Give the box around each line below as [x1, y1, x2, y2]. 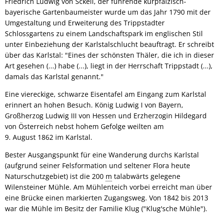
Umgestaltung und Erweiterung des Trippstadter [5, 18, 165, 27]
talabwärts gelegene [112, 172, 180, 181]
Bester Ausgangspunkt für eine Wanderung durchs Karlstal [5, 150, 199, 159]
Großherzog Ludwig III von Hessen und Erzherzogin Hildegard [5, 111, 207, 120]
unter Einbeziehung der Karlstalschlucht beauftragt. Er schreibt [5, 40, 214, 49]
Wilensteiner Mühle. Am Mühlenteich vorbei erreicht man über [5, 182, 212, 192]
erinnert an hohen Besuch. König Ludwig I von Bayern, [5, 100, 183, 109]
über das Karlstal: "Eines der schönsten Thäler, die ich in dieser [5, 50, 214, 60]
